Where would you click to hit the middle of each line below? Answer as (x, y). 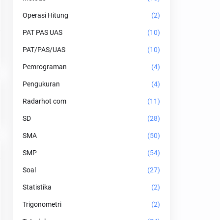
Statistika (37, 187)
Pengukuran (41, 84)
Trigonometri (42, 204)
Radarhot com (44, 101)
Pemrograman (45, 67)
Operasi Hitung (45, 15)
